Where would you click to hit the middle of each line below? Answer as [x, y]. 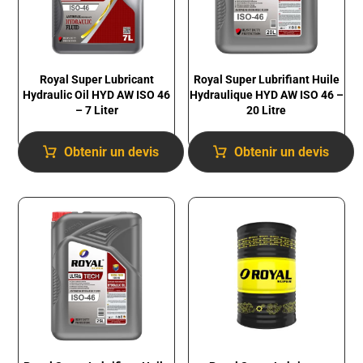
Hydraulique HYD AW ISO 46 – [266, 95]
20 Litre [267, 111]
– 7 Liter [96, 111]
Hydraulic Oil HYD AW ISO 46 [97, 95]
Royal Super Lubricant [96, 80]
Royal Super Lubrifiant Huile [266, 80]
